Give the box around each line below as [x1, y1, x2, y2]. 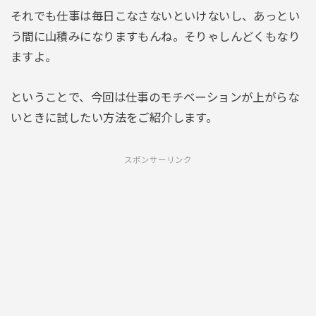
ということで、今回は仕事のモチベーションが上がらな [10, 91, 300, 104]
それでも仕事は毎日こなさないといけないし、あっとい [10, 9, 300, 23]
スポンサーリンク [124, 156, 192, 165]
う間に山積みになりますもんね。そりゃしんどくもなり [10, 30, 300, 43]
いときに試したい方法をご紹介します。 [10, 111, 218, 125]
